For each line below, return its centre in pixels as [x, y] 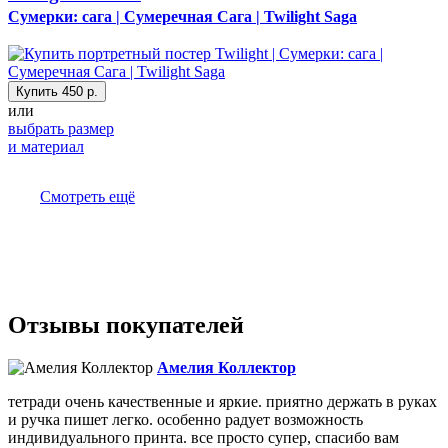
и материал [46, 147]
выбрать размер [61, 129]
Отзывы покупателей [126, 325]
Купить [39, 92]
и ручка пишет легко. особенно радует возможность [185, 420]
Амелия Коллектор [226, 368]
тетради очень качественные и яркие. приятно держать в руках [222, 402]
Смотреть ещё [87, 197]
